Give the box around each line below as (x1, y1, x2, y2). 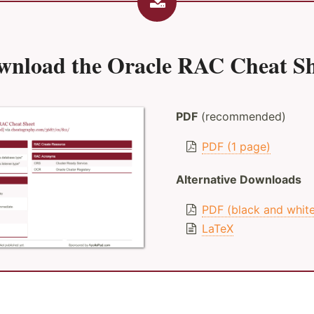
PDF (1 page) (202, 139, 271, 153)
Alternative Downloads (175, 172, 301, 186)
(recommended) (197, 109, 286, 123)
